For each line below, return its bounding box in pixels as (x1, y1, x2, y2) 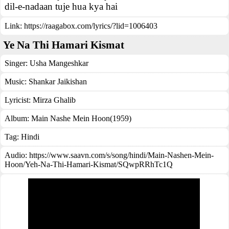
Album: (5, 114, 31, 123)
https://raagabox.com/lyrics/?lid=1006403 (24, 21, 157, 30)
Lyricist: (5, 96, 33, 104)
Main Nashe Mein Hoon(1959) (31, 114, 131, 123)
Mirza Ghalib (33, 96, 76, 104)
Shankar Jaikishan (29, 77, 87, 86)
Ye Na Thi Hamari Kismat (3, 39, 124, 51)
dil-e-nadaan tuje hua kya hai (5, 1, 118, 12)
